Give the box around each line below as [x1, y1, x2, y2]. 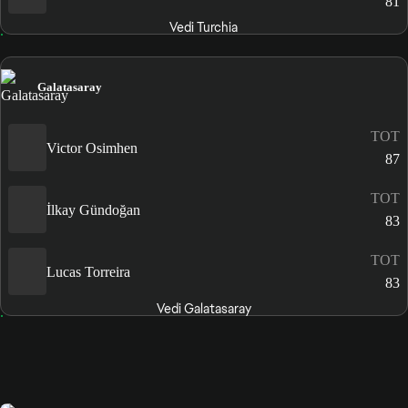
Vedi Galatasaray [156, 301, 251, 318]
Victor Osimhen [46, 139, 138, 156]
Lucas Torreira [46, 263, 130, 280]
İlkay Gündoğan [46, 201, 140, 218]
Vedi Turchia [169, 18, 239, 36]
